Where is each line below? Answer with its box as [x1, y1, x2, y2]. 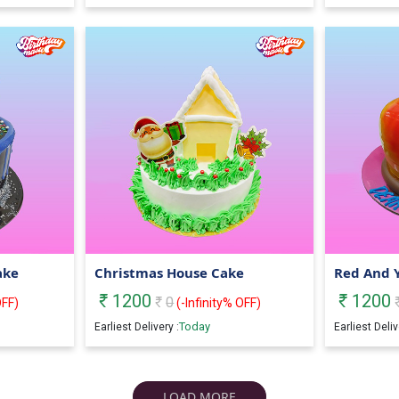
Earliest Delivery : [94, 321, 180, 334]
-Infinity [181, 296, 224, 311]
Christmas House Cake [94, 264, 245, 282]
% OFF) [223, 296, 262, 311]
